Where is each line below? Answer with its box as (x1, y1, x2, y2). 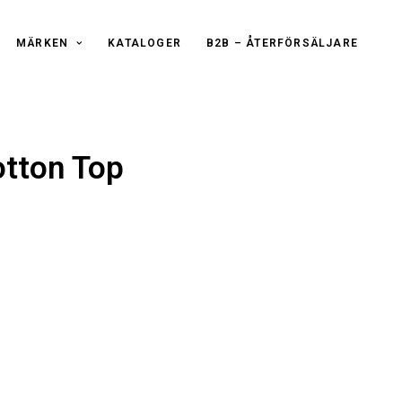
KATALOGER (108, 37, 181, 49)
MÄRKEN (16, 37, 69, 49)
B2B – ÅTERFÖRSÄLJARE (206, 37, 358, 49)
